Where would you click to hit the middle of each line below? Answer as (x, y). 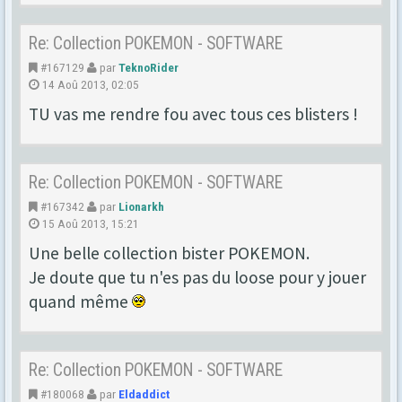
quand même (80, 301)
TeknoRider (149, 67)
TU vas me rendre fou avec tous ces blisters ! (193, 114)
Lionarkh (141, 206)
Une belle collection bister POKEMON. (169, 253)
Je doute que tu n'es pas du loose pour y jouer (197, 277)
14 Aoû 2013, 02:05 (89, 84)
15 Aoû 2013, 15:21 (89, 223)
